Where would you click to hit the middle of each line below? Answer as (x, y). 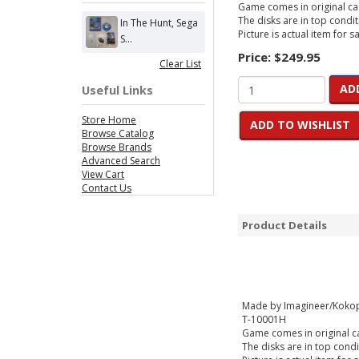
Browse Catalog (118, 133)
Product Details (284, 225)
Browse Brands (117, 147)
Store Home (109, 120)
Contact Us (107, 188)
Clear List (180, 64)
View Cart (103, 174)
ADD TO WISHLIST (300, 125)
